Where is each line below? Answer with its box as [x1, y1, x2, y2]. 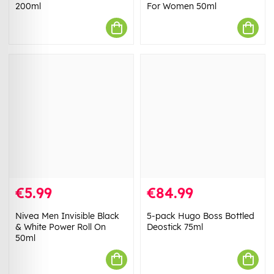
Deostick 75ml [147, 221, 203, 232]
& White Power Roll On [15, 221, 106, 232]
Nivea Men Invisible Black [15, 210, 119, 221]
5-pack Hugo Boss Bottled [147, 210, 254, 221]
